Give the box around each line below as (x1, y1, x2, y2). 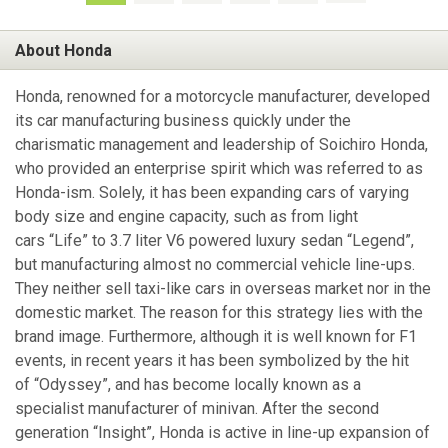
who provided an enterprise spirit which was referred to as (15, 159, 423, 179)
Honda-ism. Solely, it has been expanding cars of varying (15, 183, 409, 203)
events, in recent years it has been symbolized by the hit (15, 351, 409, 371)
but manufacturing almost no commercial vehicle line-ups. (15, 255, 415, 275)
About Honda (15, 40, 112, 60)
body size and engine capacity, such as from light (15, 207, 358, 227)
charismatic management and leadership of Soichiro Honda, (15, 135, 428, 155)
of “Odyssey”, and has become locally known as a (15, 375, 361, 395)
